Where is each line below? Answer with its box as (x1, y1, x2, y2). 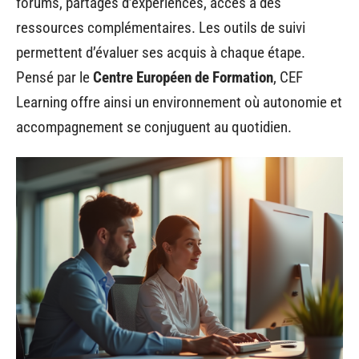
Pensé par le (16, 67, 93, 87)
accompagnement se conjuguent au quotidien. (16, 117, 292, 136)
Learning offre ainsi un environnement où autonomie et (16, 92, 342, 111)
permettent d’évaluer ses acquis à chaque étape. (16, 42, 305, 62)
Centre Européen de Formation (93, 67, 273, 87)
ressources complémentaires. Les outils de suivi (16, 18, 305, 37)
